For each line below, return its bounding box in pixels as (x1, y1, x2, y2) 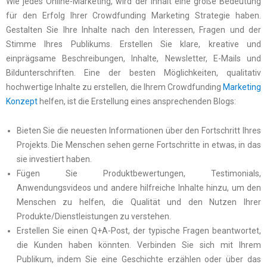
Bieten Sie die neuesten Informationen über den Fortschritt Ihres (16, 125, 261, 135)
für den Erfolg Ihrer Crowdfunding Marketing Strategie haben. (6, 11, 261, 21)
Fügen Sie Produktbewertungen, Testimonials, (16, 168, 261, 178)
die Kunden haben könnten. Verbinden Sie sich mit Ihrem (16, 240, 261, 250)
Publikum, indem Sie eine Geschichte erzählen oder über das (16, 254, 261, 264)
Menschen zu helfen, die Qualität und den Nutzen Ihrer (16, 197, 261, 207)
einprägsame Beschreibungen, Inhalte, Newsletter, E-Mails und (6, 54, 261, 64)
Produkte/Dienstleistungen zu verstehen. (16, 211, 171, 221)
